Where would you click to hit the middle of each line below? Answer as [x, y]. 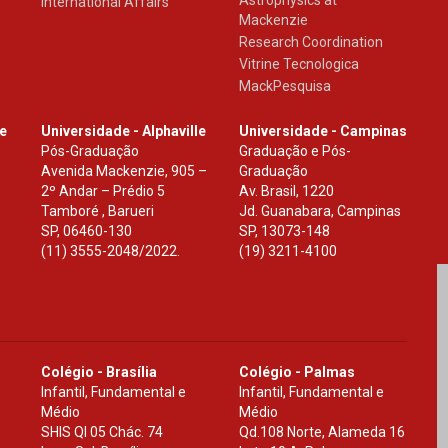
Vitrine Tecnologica [298, 64]
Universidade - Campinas [322, 131]
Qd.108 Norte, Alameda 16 [321, 432]
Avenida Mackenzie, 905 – [123, 171]
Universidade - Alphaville [123, 131]
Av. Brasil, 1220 [286, 191]
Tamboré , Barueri [97, 211]
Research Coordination [310, 42]
